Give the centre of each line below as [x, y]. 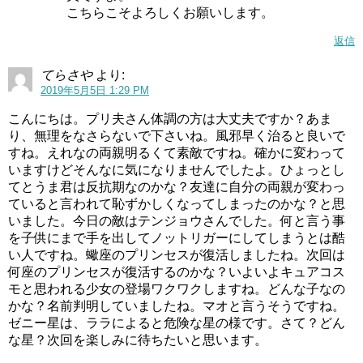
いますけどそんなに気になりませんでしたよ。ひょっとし [177, 170]
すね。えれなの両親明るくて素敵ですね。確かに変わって [177, 153]
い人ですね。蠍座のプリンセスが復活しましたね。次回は [177, 255]
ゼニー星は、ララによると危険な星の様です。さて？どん [177, 323]
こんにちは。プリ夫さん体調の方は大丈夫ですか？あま [170, 119]
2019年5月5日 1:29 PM [95, 91]
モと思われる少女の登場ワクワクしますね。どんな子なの [177, 289]
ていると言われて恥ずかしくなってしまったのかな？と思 [177, 204]
